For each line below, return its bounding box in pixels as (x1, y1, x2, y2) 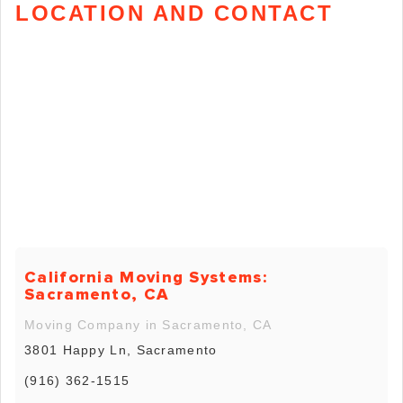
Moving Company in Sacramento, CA (24, 317, 273, 332)
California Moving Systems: (24, 266, 267, 287)
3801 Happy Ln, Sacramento (24, 342, 218, 357)
